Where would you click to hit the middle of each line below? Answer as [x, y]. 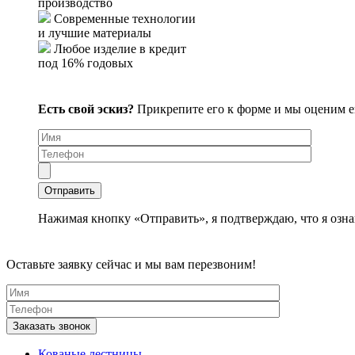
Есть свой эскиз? [86, 109]
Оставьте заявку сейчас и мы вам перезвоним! [131, 265]
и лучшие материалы [95, 33]
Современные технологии [125, 19]
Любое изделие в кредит [120, 49]
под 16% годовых [86, 63]
